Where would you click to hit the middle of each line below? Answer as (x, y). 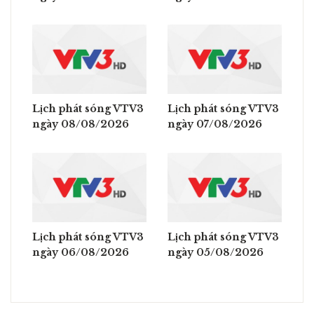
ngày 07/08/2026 (215, 124)
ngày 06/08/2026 (81, 252)
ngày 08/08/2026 (81, 124)
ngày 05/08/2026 (216, 252)
